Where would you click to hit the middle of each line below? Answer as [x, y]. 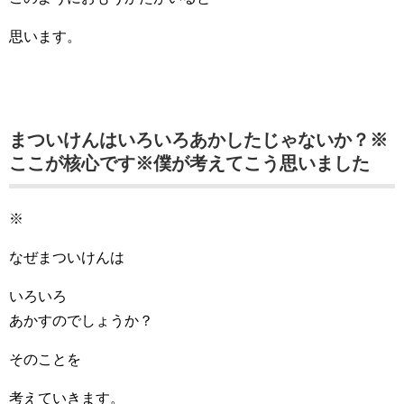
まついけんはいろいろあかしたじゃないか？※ [198, 140]
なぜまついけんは [67, 257]
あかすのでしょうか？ [81, 321]
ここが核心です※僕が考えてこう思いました [189, 163]
